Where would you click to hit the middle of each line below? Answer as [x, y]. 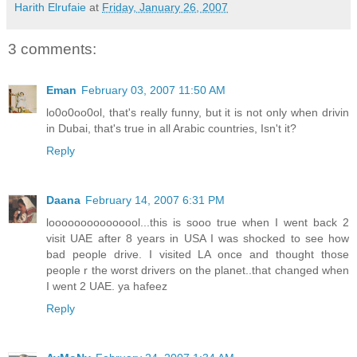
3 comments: [52, 49]
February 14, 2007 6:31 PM [155, 200]
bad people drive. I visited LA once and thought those [198, 255]
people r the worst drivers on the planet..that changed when [198, 271]
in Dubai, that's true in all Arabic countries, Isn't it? [171, 129]
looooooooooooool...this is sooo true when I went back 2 [198, 223]
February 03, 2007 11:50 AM [153, 90]
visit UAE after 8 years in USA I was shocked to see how [198, 239]
